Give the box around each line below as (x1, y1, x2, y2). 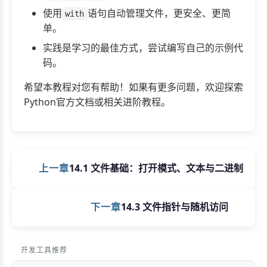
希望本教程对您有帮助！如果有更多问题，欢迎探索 (24, 80, 243, 94)
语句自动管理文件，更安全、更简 (87, 6, 231, 20)
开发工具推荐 (21, 244, 67, 255)
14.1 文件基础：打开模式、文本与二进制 (69, 161, 243, 175)
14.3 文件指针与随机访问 (121, 200, 228, 213)
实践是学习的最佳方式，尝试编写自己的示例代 (43, 41, 243, 54)
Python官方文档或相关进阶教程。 (24, 95, 170, 108)
